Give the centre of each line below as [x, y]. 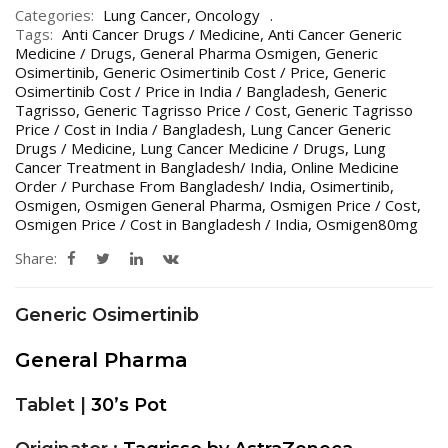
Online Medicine [345, 166]
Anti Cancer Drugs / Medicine [161, 33]
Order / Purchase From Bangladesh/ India [158, 185]
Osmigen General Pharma [173, 204]
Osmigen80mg [367, 223]
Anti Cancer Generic [335, 33]
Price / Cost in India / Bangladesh [128, 128]
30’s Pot [129, 404]
